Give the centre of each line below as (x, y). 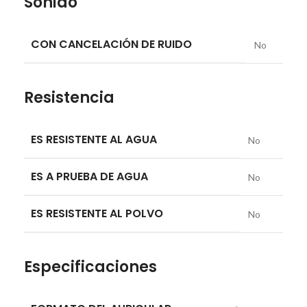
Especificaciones (90, 267)
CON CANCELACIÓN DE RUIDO (111, 44)
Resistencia (69, 97)
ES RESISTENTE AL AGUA (94, 139)
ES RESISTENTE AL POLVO (97, 213)
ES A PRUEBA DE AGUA (89, 176)
